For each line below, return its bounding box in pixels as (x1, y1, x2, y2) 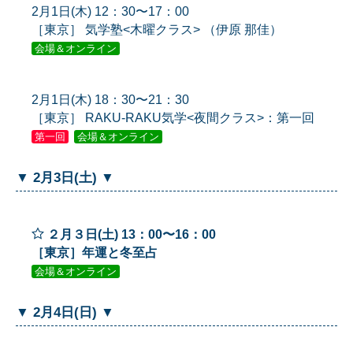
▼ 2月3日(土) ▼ (16, 170, 114, 186)
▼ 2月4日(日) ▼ (16, 305, 114, 321)
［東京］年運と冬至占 (32, 246, 158, 260)
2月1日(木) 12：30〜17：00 (32, 5, 189, 19)
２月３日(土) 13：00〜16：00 (47, 228, 216, 242)
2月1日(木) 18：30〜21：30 (32, 93, 189, 107)
